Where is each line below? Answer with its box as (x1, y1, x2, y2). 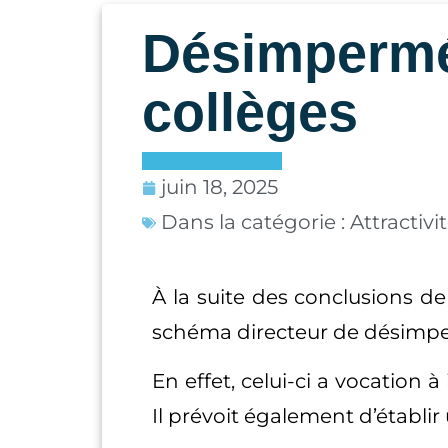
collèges (142, 82, 358, 142)
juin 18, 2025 (161, 175, 278, 199)
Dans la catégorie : (161, 210, 350, 234)
